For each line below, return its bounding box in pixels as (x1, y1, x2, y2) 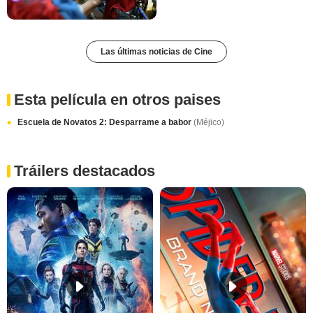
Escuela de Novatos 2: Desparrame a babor (17, 117, 194, 128)
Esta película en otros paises (14, 91, 221, 109)
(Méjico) (194, 117, 224, 128)
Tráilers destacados (14, 162, 155, 180)
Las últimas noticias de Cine (101, 47, 212, 57)
